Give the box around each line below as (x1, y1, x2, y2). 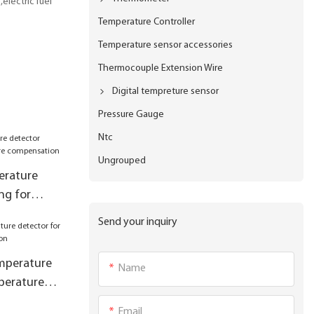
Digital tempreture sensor (112, 86, 219, 97)
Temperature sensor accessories (98, 39, 233, 50)
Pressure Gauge (98, 109, 165, 120)
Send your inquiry (98, 216, 178, 228)
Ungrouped (98, 155, 146, 166)
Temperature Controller (98, 16, 196, 27)
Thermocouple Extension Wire (98, 62, 224, 74)
